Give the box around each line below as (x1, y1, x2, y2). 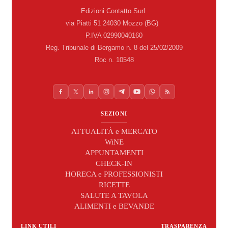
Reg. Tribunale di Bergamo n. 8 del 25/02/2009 (45, 43, 183, 51)
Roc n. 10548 (94, 55, 134, 64)
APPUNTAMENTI (84, 148, 144, 157)
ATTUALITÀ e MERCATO (71, 127, 157, 135)
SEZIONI (101, 110, 127, 117)
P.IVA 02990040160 (85, 31, 142, 39)
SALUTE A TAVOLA (80, 191, 148, 199)
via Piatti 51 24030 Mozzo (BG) (66, 19, 162, 27)
